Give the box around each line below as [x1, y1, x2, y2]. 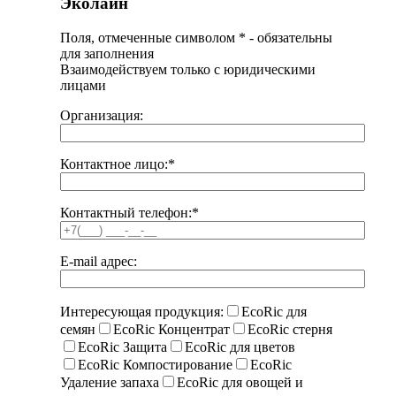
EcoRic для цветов [185, 339, 295, 355]
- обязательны [246, 30, 332, 46]
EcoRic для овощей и [177, 375, 303, 391]
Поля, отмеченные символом [60, 30, 239, 46]
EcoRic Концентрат [113, 322, 230, 338]
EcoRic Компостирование [78, 357, 232, 373]
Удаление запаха [60, 375, 159, 391]
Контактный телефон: [60, 205, 192, 221]
